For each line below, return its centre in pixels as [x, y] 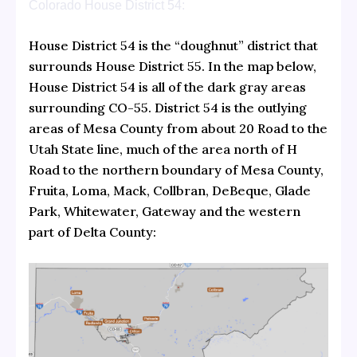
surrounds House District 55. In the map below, [172, 67]
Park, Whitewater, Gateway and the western [164, 212]
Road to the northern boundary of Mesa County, [176, 170]
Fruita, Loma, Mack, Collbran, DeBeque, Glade [169, 191]
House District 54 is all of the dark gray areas [167, 87]
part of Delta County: [92, 232]
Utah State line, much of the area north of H [163, 149]
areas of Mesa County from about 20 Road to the [178, 129]
